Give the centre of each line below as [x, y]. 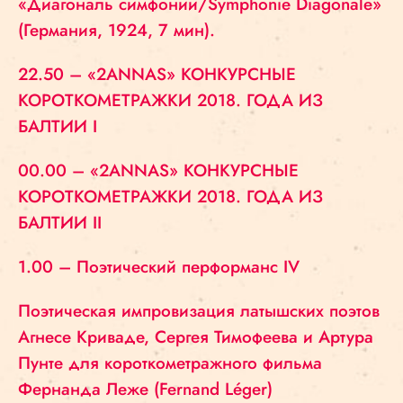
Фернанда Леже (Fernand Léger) [145, 389]
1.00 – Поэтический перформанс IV [159, 267]
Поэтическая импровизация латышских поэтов [199, 311]
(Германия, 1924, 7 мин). [116, 30]
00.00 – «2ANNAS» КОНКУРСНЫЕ [158, 170]
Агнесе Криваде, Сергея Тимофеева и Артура [196, 337]
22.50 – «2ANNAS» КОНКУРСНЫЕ [157, 74]
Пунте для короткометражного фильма [170, 363]
